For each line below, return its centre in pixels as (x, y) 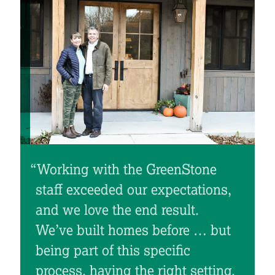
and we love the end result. (117, 210)
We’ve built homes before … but (133, 230)
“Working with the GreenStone (123, 170)
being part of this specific (113, 251)
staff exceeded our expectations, (133, 190)
